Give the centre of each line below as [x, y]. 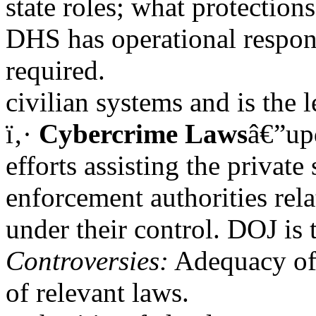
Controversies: [87, 261]
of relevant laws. [97, 292]
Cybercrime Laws [143, 134]
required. [55, 70]
